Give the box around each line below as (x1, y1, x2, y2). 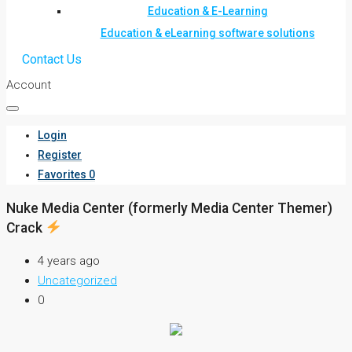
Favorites (38, 168, 86, 181)
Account (6, 78, 51, 92)
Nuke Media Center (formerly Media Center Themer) (6, 200, 332, 216)
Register (38, 148, 82, 161)
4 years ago (38, 254, 100, 269)
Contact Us (22, 52, 82, 67)
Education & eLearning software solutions (100, 27, 315, 39)
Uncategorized (38, 273, 117, 288)
